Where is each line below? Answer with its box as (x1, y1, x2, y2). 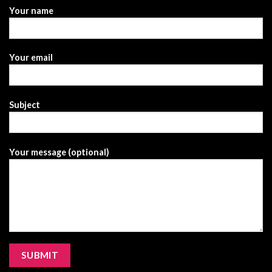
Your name (9, 5, 53, 16)
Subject (9, 100, 40, 110)
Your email (9, 52, 53, 63)
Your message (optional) (9, 146, 109, 157)
